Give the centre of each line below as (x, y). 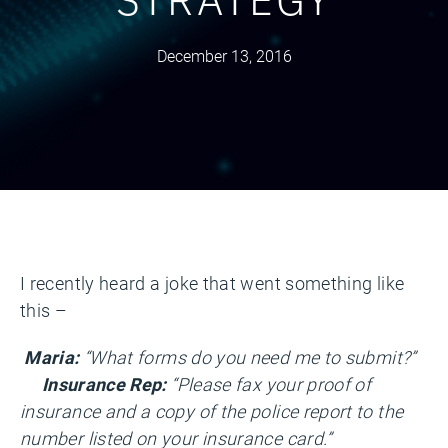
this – (44, 310)
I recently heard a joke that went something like (212, 283)
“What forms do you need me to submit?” (247, 357)
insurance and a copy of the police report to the (212, 411)
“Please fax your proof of (269, 384)
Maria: (52, 357)
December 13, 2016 (224, 55)
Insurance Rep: (100, 384)
